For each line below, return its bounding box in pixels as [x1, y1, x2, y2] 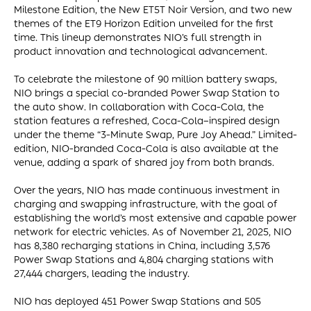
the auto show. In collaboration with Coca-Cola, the [14, 101, 264, 113]
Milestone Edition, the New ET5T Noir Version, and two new [14, 3, 292, 16]
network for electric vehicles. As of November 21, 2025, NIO [14, 226, 292, 238]
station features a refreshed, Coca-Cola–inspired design [14, 115, 280, 127]
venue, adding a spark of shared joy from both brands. [14, 156, 274, 169]
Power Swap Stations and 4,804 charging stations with [14, 253, 274, 266]
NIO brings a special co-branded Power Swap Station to [14, 87, 280, 99]
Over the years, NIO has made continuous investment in [14, 184, 280, 196]
